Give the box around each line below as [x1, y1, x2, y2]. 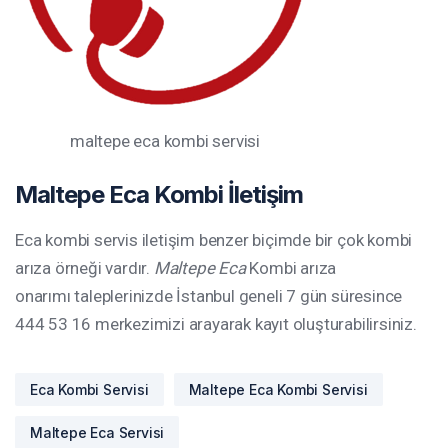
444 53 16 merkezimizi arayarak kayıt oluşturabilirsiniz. [15, 313, 417, 334]
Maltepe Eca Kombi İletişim [15, 179, 303, 209]
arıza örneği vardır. [15, 257, 154, 278]
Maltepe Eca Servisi [30, 423, 165, 441]
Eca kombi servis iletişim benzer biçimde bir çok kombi [15, 229, 413, 250]
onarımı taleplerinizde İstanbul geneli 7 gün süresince [15, 285, 403, 306]
